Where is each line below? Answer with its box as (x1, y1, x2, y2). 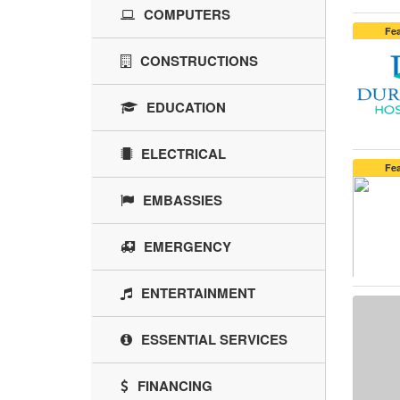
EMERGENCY (144, 237, 231, 257)
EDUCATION (146, 97, 226, 118)
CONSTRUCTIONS (140, 51, 258, 71)
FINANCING (137, 376, 212, 396)
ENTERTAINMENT (141, 283, 255, 304)
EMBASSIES (143, 190, 222, 211)
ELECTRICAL (141, 144, 226, 164)
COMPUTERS (144, 4, 230, 25)
